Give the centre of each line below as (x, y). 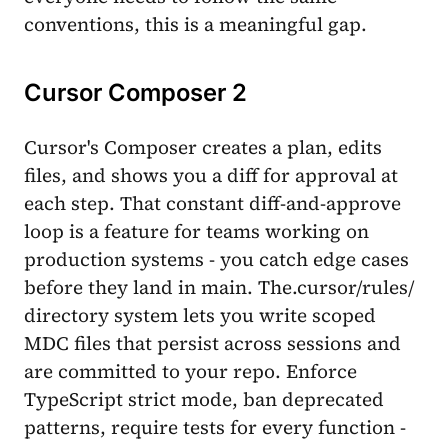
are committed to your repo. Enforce (190, 370)
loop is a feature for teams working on (196, 230)
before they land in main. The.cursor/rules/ (219, 286)
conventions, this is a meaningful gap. (195, 24)
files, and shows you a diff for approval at (211, 174)
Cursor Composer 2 (135, 93)
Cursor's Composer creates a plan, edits (203, 146)
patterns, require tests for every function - (215, 426)
